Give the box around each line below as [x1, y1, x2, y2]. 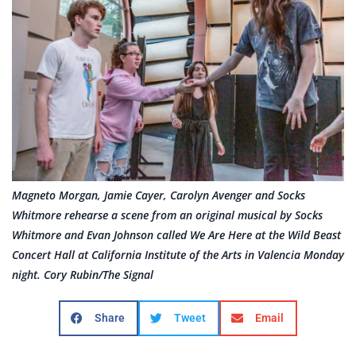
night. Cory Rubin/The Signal [12, 267, 153, 283]
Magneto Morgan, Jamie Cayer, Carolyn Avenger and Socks [12, 188, 305, 203]
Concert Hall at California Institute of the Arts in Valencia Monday [12, 247, 344, 263]
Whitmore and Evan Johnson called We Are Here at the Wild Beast [12, 227, 341, 243]
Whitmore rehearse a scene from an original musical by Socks [12, 207, 323, 223]
